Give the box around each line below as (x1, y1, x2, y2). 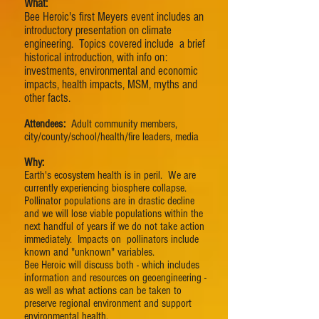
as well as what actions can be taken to (24, 284, 184, 297)
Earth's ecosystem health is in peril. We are (24, 169, 196, 182)
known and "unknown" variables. (24, 246, 155, 258)
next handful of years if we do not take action (24, 220, 204, 233)
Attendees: (24, 117, 68, 130)
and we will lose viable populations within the (24, 207, 203, 220)
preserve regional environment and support (24, 297, 192, 310)
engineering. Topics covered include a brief (24, 37, 205, 51)
